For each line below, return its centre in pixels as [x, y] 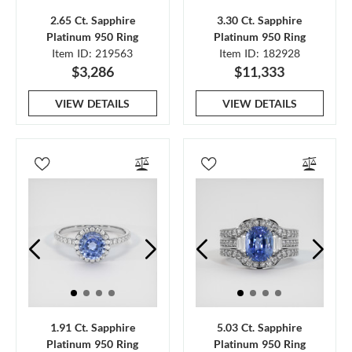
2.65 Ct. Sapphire [92, 20]
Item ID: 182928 [259, 53]
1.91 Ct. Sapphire [92, 327]
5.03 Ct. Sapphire [260, 327]
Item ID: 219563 [93, 53]
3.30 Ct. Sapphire [260, 20]
